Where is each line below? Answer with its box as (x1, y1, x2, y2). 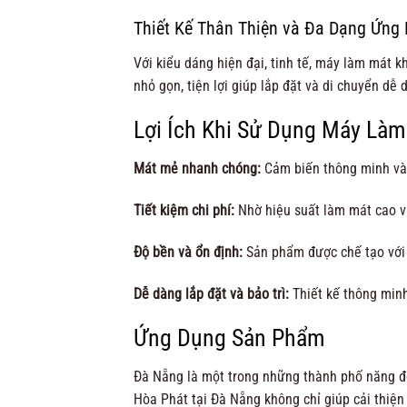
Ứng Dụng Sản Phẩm (134, 324, 325, 352)
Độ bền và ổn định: (134, 243, 243, 261)
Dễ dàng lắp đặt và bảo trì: (134, 284, 289, 303)
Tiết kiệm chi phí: (134, 201, 234, 219)
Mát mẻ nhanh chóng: (134, 160, 261, 178)
